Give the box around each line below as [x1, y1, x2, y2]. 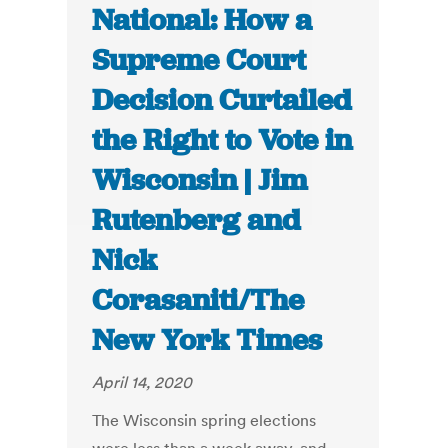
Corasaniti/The [92, 281, 305, 320]
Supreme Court [92, 41, 307, 80]
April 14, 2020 [92, 372, 193, 393]
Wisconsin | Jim [92, 161, 308, 200]
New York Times [92, 321, 323, 360]
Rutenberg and [92, 201, 301, 240]
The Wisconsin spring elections [92, 410, 317, 431]
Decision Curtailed [92, 81, 352, 120]
